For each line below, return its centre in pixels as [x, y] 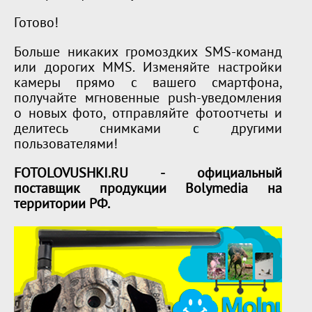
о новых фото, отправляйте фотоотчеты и [148, 115]
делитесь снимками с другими [148, 130]
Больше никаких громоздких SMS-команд [148, 53]
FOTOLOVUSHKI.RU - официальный [148, 174]
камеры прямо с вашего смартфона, [148, 84]
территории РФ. [62, 205]
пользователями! [66, 145]
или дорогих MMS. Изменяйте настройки [148, 69]
